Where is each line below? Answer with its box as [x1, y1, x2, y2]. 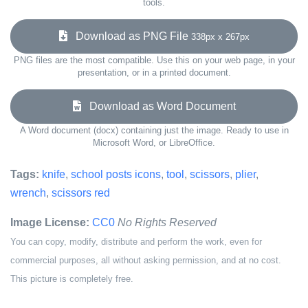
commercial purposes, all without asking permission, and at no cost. [10, 255, 281, 265]
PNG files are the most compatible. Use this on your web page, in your [13, 55, 295, 65]
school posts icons [71, 168, 161, 180]
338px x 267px [190, 32, 250, 42]
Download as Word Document [80, 100, 236, 112]
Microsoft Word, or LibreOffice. [93, 137, 215, 148]
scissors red [52, 187, 110, 199]
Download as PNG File [67, 30, 191, 42]
